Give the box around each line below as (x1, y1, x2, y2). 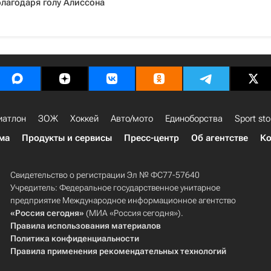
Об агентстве (191, 132, 248, 143)
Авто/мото (111, 113, 153, 124)
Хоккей (70, 113, 99, 124)
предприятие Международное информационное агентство (10, 195, 236, 205)
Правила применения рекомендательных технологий (10, 246, 226, 256)
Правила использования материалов (10, 221, 161, 230)
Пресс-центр (124, 132, 179, 143)
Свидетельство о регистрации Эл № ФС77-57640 (10, 170, 200, 180)
